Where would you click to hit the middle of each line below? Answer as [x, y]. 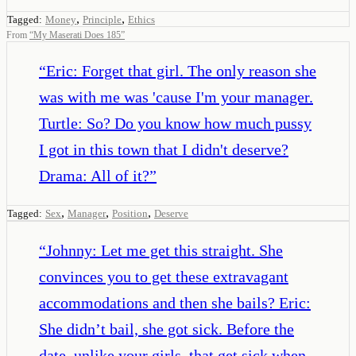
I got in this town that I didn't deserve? [164, 149]
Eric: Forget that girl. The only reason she [181, 70]
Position [130, 213]
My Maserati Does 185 [77, 35]
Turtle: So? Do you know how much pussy [175, 123]
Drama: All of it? [94, 175]
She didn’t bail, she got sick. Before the [166, 329]
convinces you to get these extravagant [164, 276]
